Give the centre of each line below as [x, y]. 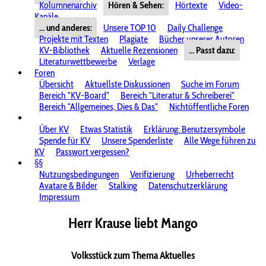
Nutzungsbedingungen [79, 174]
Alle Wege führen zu [220, 140]
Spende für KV [65, 140]
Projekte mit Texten [74, 39]
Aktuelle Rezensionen [139, 50]
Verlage [142, 61]
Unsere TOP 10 [130, 28]
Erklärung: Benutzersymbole [194, 129]
